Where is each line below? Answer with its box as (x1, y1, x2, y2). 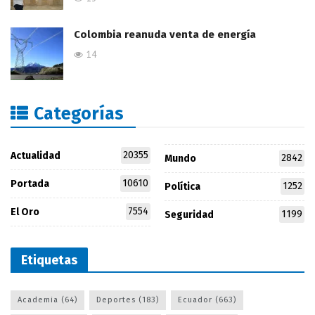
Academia (18, 295, 58, 304)
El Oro (11, 206, 39, 219)
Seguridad (165, 208, 214, 221)
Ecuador (178, 295, 212, 304)
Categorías (34, 103, 124, 125)
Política (165, 180, 200, 193)
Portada (11, 178, 49, 191)
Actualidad (11, 150, 60, 162)
